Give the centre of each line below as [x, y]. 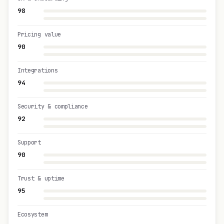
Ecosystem [33, 214]
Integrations [38, 70]
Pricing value [39, 34]
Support [29, 142]
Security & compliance [53, 106]
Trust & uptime [41, 178]
